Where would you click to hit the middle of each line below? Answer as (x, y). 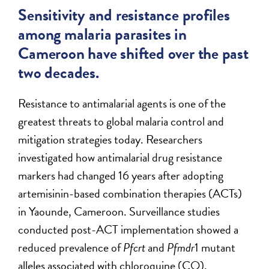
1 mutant (215, 247)
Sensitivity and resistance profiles (124, 15)
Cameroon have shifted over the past (133, 53)
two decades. (59, 72)
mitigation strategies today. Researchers (110, 139)
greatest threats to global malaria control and (121, 121)
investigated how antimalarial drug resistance (120, 157)
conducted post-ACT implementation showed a (128, 229)
